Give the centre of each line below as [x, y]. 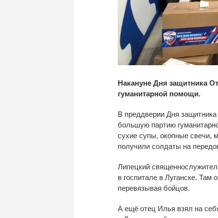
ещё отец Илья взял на [163, 208]
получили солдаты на [154, 146]
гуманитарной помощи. [159, 93]
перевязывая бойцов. [154, 188]
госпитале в [143, 177]
